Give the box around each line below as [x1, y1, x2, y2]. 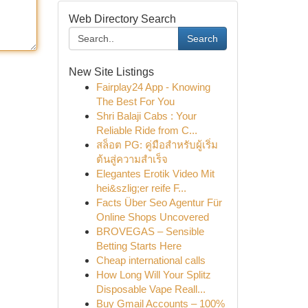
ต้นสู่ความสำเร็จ [96, 153, 168, 165]
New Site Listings [68, 66, 154, 78]
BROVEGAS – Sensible [96, 225, 204, 237]
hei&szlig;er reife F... [96, 182, 186, 194]
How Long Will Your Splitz [96, 269, 211, 280]
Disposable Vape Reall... [96, 283, 206, 295]
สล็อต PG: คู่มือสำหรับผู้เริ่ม [96, 139, 218, 151]
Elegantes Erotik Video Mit [96, 168, 214, 179]
